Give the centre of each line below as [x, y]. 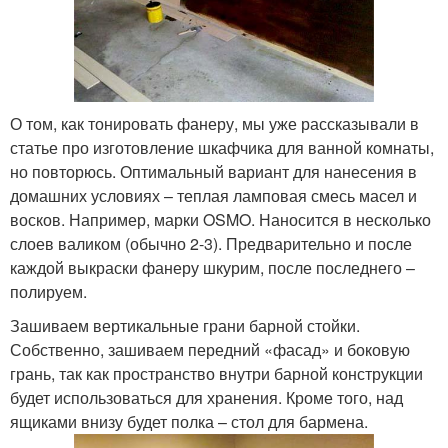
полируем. [48, 292]
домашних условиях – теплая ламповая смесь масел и [213, 196]
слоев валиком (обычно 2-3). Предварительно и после [211, 244]
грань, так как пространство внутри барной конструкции [216, 374]
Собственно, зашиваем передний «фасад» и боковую [210, 350]
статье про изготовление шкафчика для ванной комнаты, [222, 148]
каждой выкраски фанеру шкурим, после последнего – [212, 268]
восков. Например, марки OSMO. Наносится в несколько [220, 220]
